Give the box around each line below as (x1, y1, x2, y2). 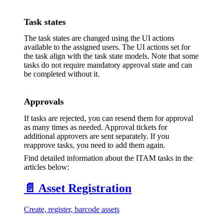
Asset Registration (38, 181, 131, 195)
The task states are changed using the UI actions (24, 34, 174, 43)
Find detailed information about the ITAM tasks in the (24, 153, 193, 162)
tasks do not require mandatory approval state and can (24, 61, 192, 70)
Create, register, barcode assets (24, 205, 119, 214)
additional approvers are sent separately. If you (24, 131, 169, 140)
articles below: (24, 162, 69, 171)
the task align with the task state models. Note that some (24, 52, 199, 61)
